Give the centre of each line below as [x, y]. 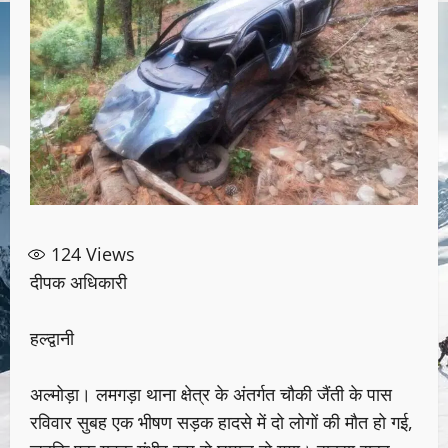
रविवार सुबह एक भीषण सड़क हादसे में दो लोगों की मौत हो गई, [221, 422]
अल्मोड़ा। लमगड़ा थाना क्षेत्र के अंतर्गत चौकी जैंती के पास [211, 394]
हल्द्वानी [52, 338]
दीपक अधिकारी [78, 282]
